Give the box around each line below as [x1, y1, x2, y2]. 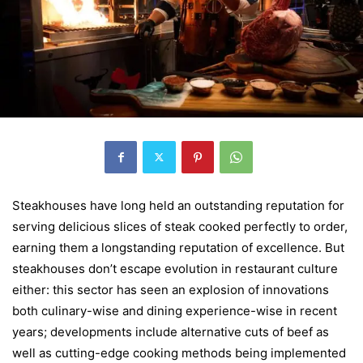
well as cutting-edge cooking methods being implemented [12, 344, 346, 361]
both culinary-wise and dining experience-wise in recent [12, 302, 337, 318]
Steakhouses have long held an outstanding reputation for [12, 197, 344, 213]
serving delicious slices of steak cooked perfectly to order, [12, 218, 348, 234]
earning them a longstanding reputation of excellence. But [12, 239, 344, 255]
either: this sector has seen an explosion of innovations [12, 281, 329, 297]
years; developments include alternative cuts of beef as [12, 323, 329, 340]
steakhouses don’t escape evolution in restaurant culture [12, 260, 338, 276]
